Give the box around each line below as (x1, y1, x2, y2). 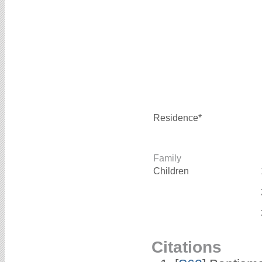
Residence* (153, 113, 202, 123)
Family (153, 153, 181, 164)
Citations (151, 237, 222, 257)
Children (153, 166, 191, 177)
